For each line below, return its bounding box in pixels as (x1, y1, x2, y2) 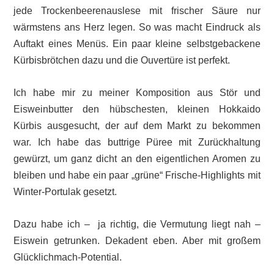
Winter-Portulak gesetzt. (13, 187, 117, 198)
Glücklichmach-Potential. (13, 251, 122, 262)
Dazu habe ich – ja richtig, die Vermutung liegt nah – (13, 218, 261, 229)
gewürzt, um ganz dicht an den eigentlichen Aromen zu (13, 154, 261, 165)
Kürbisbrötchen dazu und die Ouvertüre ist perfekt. (13, 55, 231, 66)
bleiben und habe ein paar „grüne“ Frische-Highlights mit (13, 170, 261, 181)
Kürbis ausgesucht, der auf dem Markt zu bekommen (13, 120, 261, 131)
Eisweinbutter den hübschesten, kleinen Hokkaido (13, 104, 261, 115)
